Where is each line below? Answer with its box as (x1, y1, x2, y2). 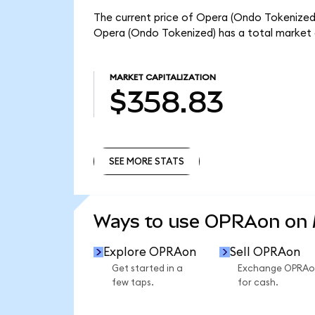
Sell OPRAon (229, 245, 300, 258)
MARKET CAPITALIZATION (109, 73, 216, 82)
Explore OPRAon (103, 245, 197, 258)
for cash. (237, 278, 278, 288)
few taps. (111, 278, 154, 288)
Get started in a (111, 264, 183, 274)
